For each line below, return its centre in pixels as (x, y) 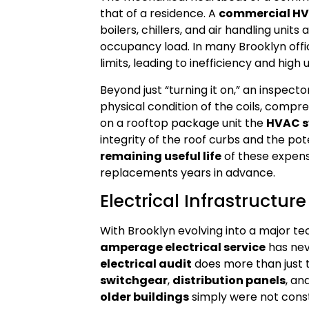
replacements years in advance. (188, 172)
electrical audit (146, 263)
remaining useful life (161, 156)
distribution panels (229, 280)
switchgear (134, 280)
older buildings (145, 297)
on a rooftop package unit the (183, 123)
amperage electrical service (183, 247)
